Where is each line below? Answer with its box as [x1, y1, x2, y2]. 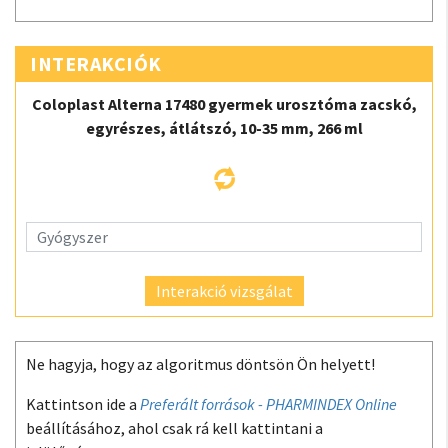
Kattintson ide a [26, 393, 140, 414]
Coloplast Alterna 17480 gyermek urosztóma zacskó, [31, 93, 417, 114]
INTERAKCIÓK [30, 50, 162, 76]
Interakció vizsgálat [155, 280, 293, 301]
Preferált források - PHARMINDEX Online [140, 393, 397, 414]
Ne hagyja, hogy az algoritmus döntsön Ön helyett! [26, 353, 375, 374]
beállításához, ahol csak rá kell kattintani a [26, 417, 323, 438]
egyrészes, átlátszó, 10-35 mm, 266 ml [85, 117, 363, 138]
